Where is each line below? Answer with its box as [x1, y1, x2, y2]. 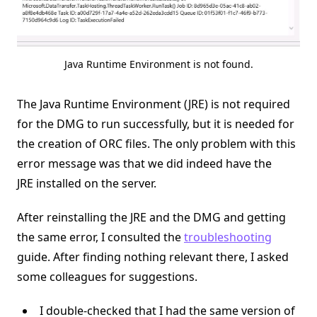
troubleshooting [184, 229, 272, 246]
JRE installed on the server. [17, 175, 156, 192]
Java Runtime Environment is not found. [64, 57, 253, 71]
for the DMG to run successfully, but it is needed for [17, 116, 294, 132]
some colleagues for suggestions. [17, 269, 197, 285]
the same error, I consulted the [17, 229, 184, 246]
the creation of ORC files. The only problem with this [17, 136, 296, 152]
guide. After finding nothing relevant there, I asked [17, 249, 289, 265]
